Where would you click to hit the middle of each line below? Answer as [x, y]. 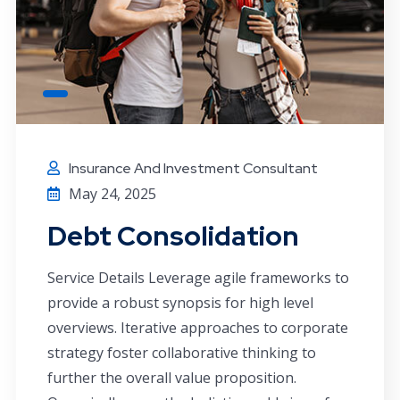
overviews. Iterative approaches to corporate [198, 328]
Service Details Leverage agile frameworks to [198, 278]
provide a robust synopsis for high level [180, 303]
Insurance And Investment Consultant [193, 169]
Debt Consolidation [173, 236]
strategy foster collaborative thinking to [182, 353]
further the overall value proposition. [172, 378]
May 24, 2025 [112, 194]
